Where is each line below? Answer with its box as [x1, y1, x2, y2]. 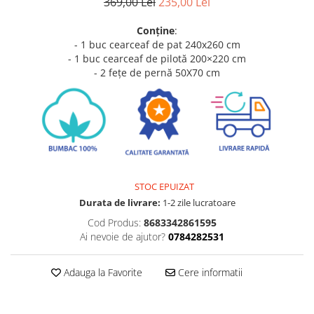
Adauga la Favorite [60, 266, 142, 280]
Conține [137, 24, 175, 38]
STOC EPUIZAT [132, 180, 194, 193]
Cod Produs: [87, 216, 141, 230]
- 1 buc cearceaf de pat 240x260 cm [74, 38, 240, 52]
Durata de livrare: [78, 196, 161, 210]
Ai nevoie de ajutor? [79, 230, 165, 244]
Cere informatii [175, 266, 243, 280]
